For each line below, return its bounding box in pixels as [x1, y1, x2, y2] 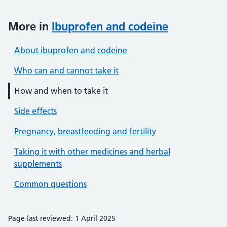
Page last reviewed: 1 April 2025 [8, 214, 116, 223]
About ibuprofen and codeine [14, 45, 127, 55]
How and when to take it [14, 86, 108, 96]
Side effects [14, 106, 57, 116]
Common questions [14, 179, 87, 189]
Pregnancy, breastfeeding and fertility [14, 126, 156, 136]
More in [8, 19, 52, 33]
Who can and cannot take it [14, 65, 119, 75]
